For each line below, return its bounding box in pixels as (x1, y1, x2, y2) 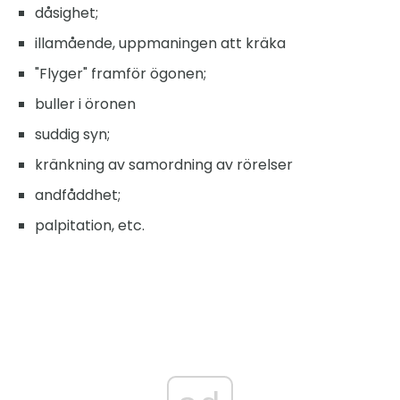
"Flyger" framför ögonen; (35, 63, 206, 85)
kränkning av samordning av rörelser (35, 154, 293, 176)
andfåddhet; (35, 185, 121, 206)
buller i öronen (35, 94, 136, 115)
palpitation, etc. (35, 215, 145, 237)
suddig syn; (35, 124, 110, 146)
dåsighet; (35, 3, 98, 24)
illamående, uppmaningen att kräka (35, 33, 286, 54)
